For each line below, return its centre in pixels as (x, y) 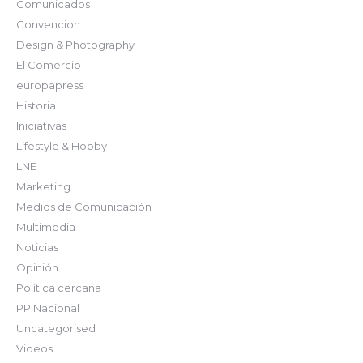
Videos (34, 348)
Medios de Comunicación (84, 207)
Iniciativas (41, 126)
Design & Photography (75, 45)
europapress (50, 85)
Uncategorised (56, 328)
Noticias (37, 247)
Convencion (48, 24)
